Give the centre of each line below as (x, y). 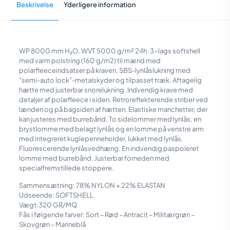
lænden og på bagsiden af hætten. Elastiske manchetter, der (113, 109)
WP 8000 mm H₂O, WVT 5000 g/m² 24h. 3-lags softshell (109, 51)
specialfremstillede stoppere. (66, 168)
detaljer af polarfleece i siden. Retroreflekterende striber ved (113, 100)
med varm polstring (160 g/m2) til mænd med (90, 61)
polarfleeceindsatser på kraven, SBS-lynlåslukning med (104, 70)
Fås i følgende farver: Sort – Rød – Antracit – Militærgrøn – (107, 215)
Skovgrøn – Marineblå (52, 224)
